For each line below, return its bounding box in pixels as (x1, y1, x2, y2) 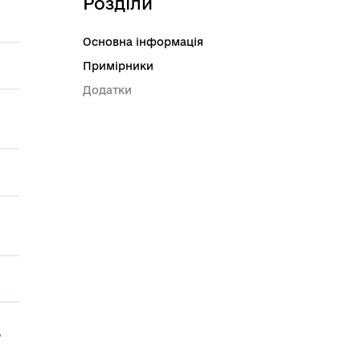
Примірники (82, 59, 153, 72)
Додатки (82, 84, 132, 96)
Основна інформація (82, 35, 203, 48)
